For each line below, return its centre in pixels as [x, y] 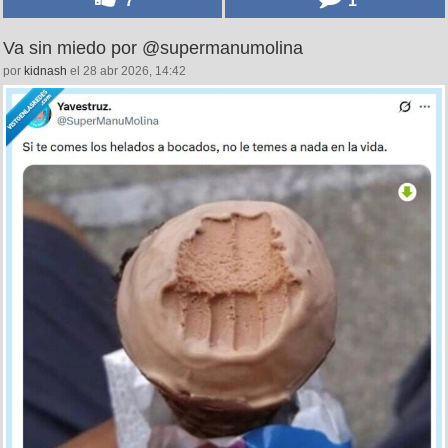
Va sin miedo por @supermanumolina [153, 48]
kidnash [45, 71]
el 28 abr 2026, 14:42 [126, 71]
